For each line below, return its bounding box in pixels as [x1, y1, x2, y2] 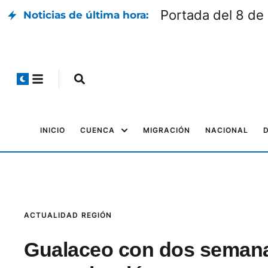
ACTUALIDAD [24, 211, 78, 220]
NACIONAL [205, 126, 248, 135]
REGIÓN [81, 211, 112, 220]
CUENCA [80, 126, 115, 135]
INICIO [40, 126, 65, 135]
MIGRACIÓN [143, 126, 190, 135]
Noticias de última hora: [23, 9, 148, 21]
